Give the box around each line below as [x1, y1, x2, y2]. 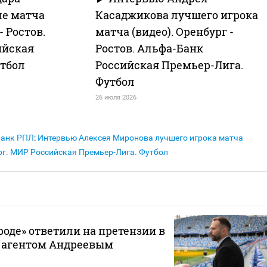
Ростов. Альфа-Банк [95, 41, 203, 56]
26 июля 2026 [95, 94, 136, 102]
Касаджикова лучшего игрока [95, 8, 258, 23]
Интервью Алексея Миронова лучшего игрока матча [38, 133, 243, 143]
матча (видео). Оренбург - [95, 24, 234, 39]
